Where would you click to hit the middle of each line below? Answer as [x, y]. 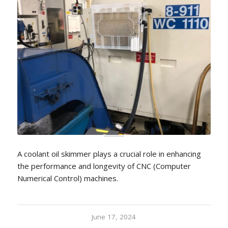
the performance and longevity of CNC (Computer [104, 166]
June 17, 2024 [114, 217]
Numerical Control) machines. [67, 178]
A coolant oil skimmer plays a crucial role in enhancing [109, 154]
